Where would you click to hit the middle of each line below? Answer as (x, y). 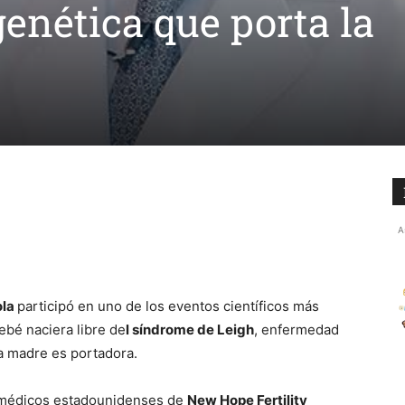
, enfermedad (297, 330)
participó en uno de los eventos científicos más (168, 306)
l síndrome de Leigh (190, 330)
